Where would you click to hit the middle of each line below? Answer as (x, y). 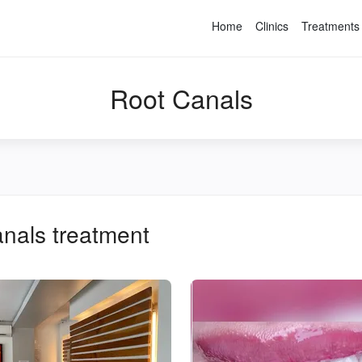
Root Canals (181, 98)
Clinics (272, 26)
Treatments (330, 26)
